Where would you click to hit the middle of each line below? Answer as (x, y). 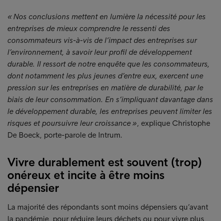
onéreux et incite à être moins (86, 175)
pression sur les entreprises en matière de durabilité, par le (105, 88)
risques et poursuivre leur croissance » (72, 123)
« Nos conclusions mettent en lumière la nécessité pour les (107, 17)
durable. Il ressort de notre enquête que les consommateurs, (109, 64)
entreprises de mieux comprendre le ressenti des (89, 28)
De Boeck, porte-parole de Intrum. (65, 135)
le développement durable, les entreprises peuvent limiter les (110, 111)
